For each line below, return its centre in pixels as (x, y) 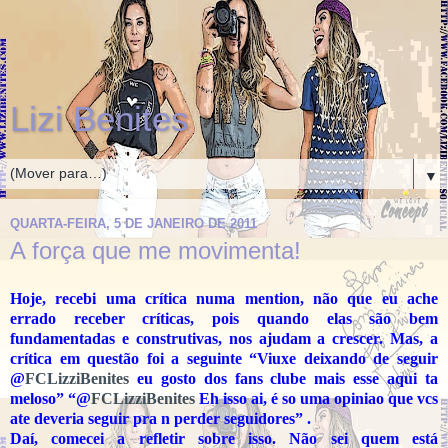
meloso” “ (43, 398)
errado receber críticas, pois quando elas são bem (224, 318)
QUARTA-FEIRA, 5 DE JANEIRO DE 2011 (133, 223)
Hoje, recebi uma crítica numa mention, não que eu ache (224, 298)
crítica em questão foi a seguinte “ (134, 358)
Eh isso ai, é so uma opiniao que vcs (316, 398)
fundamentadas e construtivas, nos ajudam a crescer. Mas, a (224, 338)
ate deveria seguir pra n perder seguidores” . (160, 418)
